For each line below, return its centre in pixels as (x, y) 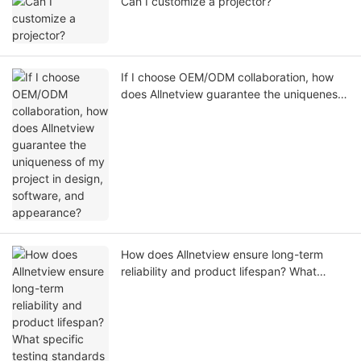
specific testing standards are (199, 288)
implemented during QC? (187, 305)
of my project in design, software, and (221, 111)
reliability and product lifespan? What (219, 272)
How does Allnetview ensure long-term (222, 255)
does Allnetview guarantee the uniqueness (232, 94)
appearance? (156, 128)
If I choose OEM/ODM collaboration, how (227, 77)
